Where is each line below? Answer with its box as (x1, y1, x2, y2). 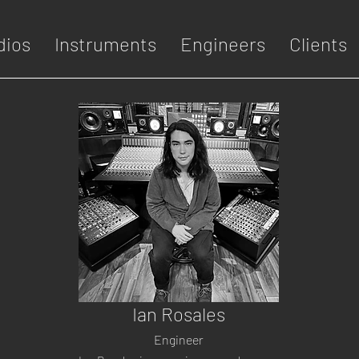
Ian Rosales (132, 302, 225, 325)
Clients (289, 32, 347, 55)
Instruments (54, 32, 156, 55)
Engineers (180, 32, 265, 55)
